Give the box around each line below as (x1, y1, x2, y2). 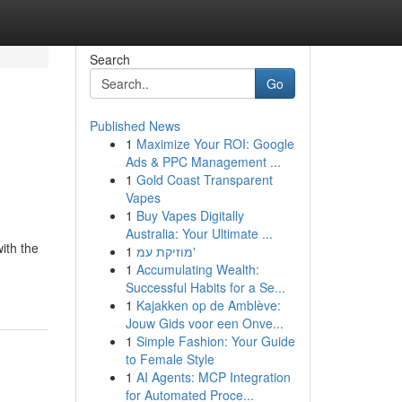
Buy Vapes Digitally (135, 206, 244, 224)
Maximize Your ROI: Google (135, 135, 294, 153)
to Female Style (125, 350, 214, 368)
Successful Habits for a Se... (125, 278, 285, 296)
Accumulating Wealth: (135, 260, 259, 278)
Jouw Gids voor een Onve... (125, 314, 284, 332)
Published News (89, 117, 180, 135)
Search (89, 50, 130, 68)
